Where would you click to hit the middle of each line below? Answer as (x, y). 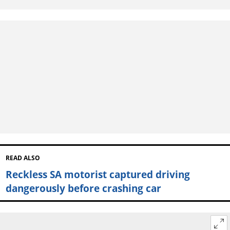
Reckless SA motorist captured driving (98, 174)
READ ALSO (23, 158)
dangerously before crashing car (83, 188)
